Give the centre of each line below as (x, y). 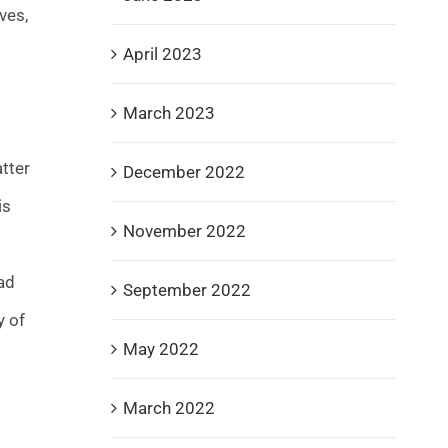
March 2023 (168, 112)
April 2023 (162, 53)
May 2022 (160, 348)
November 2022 (184, 230)
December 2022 (183, 171)
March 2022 (168, 407)
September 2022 (186, 289)
